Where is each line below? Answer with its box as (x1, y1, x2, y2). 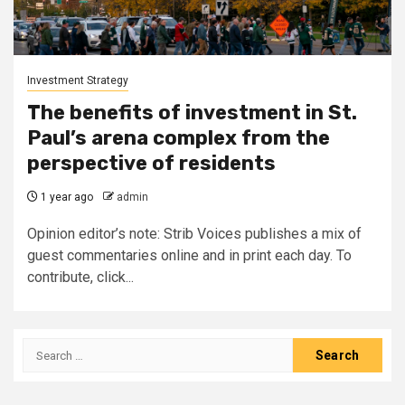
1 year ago (38, 191, 93, 203)
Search (22, 339, 71, 356)
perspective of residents (27, 151, 276, 175)
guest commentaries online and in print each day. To (27, 247, 352, 264)
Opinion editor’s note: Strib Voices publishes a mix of (27, 225, 362, 242)
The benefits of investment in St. (27, 100, 357, 125)
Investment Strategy (27, 74, 128, 87)
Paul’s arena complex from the (27, 126, 330, 150)
